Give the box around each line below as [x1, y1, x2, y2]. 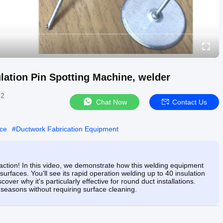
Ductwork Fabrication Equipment [16, 124, 118, 133]
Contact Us [172, 98, 207, 106]
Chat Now [96, 98, 127, 106]
